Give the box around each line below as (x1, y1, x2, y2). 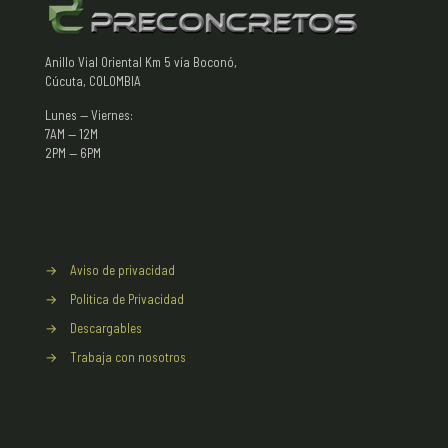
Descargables (70, 320, 142, 336)
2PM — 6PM (45, 145, 101, 161)
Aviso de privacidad (70, 262, 175, 278)
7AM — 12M (45, 126, 98, 142)
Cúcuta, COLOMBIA (45, 73, 141, 89)
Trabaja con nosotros (70, 349, 186, 365)
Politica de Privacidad (70, 291, 184, 307)
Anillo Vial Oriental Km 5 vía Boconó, (45, 54, 237, 70)
